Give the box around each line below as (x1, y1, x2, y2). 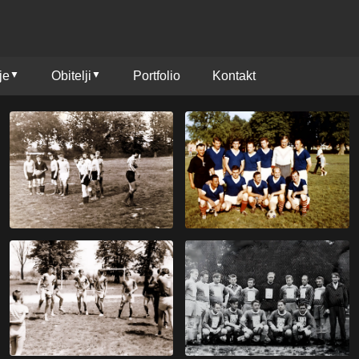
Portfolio (133, 69, 180, 83)
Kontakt (212, 69, 256, 83)
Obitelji (51, 69, 91, 83)
